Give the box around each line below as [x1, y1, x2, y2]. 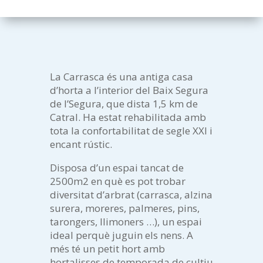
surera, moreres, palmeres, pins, [49, 201, 200, 215]
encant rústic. [49, 137, 112, 151]
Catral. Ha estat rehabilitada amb [49, 110, 206, 124]
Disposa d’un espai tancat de [49, 161, 184, 175]
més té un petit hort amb [49, 242, 165, 256]
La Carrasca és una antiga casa [49, 70, 193, 84]
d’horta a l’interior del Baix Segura [49, 83, 208, 97]
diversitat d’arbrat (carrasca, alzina [49, 188, 213, 202]
